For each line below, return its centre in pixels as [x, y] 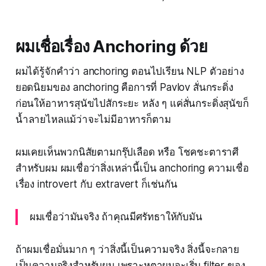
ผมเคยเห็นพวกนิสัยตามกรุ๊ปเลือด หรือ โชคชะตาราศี [127, 152]
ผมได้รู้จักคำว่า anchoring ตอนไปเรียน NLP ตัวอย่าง [129, 72]
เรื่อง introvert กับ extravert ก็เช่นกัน [96, 184]
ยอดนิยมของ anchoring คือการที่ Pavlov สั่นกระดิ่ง [124, 88]
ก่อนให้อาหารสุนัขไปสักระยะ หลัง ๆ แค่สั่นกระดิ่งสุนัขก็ [132, 104]
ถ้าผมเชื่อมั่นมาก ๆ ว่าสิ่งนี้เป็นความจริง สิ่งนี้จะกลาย [127, 250]
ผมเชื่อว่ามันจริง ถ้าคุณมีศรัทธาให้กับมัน [116, 217]
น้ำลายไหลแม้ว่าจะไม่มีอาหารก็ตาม [93, 120]
